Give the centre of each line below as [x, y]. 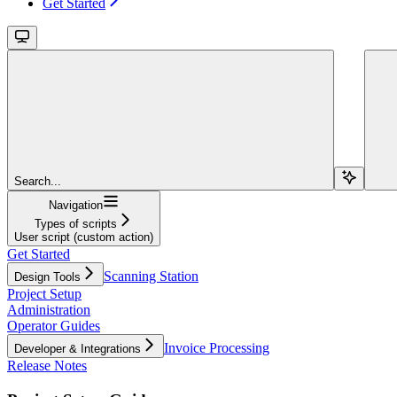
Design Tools [47, 276]
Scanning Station [151, 276]
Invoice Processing [217, 347]
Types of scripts [76, 223]
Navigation [76, 205]
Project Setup [44, 293]
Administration [49, 309]
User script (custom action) [84, 237]
